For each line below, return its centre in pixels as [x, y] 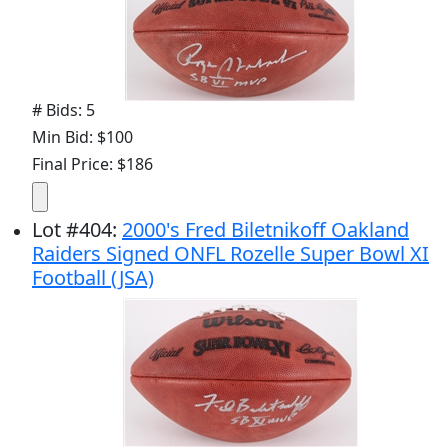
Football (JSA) [93, 277]
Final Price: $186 [92, 163]
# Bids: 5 [63, 109]
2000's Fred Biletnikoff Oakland [265, 229]
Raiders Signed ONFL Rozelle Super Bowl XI [230, 253]
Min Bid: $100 [82, 136]
